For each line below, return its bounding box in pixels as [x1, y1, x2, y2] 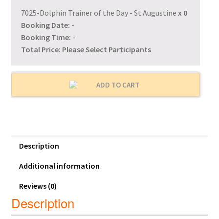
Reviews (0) [19, 180, 57, 191]
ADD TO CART [94, 80, 139, 89]
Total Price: [21, 44, 62, 54]
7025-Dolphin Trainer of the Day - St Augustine [21, 7, 178, 18]
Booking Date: [21, 20, 70, 30]
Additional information [19, 160, 100, 171]
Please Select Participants [62, 44, 151, 54]
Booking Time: [21, 32, 71, 42]
